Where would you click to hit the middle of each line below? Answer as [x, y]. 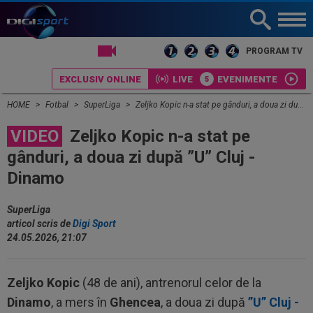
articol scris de [40, 224]
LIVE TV [140, 51]
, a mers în [80, 302]
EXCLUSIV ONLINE [100, 79]
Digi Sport [94, 224]
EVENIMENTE [247, 79]
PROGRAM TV [274, 51]
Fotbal [58, 105]
